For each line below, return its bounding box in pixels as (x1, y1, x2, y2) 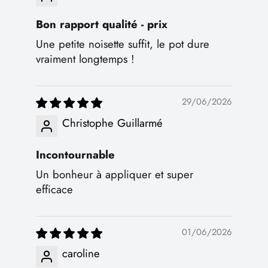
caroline (62, 245, 100, 261)
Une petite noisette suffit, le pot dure (36, 35, 209, 52)
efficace (36, 181, 73, 197)
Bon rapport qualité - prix (36, 16, 167, 32)
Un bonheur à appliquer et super (36, 166, 193, 182)
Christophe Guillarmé (62, 114, 163, 131)
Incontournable (36, 146, 115, 163)
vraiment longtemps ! (36, 50, 135, 67)
